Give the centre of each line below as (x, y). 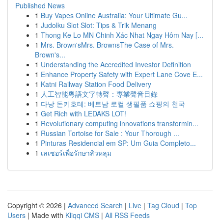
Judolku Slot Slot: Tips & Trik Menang (99, 25)
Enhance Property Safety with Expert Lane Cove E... (122, 74)
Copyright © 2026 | (38, 205)
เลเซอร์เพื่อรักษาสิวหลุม (76, 153)
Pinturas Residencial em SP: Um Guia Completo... (118, 143)
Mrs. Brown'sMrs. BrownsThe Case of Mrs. (107, 45)
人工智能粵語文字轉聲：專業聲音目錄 (99, 94)
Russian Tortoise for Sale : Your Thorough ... (110, 133)
